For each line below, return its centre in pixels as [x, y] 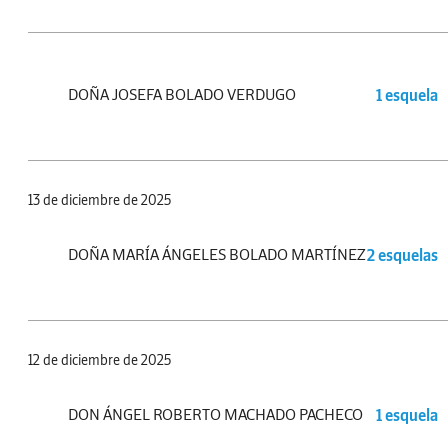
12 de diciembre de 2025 [99, 360]
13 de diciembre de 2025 [99, 200]
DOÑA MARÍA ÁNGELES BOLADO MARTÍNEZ [217, 254]
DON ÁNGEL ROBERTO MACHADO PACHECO [215, 414]
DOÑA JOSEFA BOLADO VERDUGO [182, 94]
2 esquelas [402, 254]
